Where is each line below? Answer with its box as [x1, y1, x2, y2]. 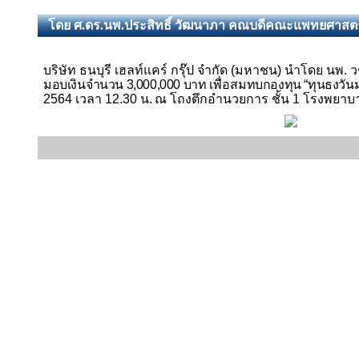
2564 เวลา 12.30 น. [43, 92, 152, 106]
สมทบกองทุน [230, 78, 305, 91]
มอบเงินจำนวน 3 [43, 78, 134, 91]
